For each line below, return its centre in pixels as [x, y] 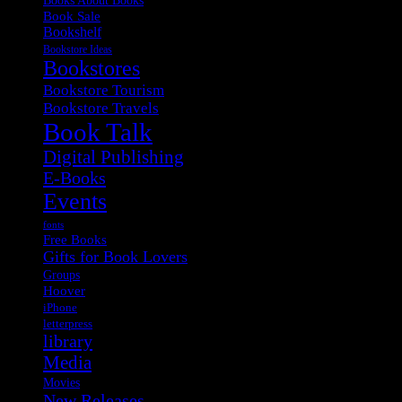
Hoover [64, 290]
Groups [61, 274]
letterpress [68, 323]
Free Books [75, 239]
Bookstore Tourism [104, 89]
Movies [61, 382]
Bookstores [92, 68]
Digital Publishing [114, 157]
